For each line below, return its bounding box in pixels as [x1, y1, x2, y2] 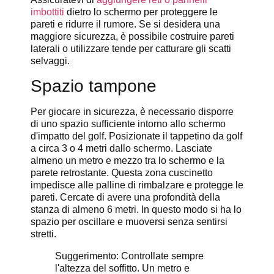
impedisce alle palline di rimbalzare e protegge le [31, 180, 243, 191]
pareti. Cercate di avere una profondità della [31, 192, 220, 203]
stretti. [31, 229, 56, 240]
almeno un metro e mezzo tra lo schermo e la [31, 155, 224, 166]
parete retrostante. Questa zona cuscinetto [31, 168, 213, 179]
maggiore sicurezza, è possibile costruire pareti [31, 31, 234, 42]
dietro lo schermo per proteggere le [64, 6, 218, 17]
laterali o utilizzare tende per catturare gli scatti [31, 43, 231, 54]
